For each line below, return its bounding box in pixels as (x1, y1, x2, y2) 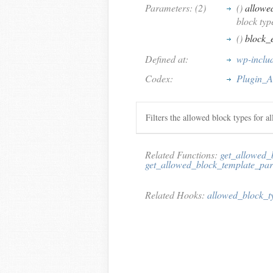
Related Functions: (145, 148, 220, 161)
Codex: (145, 72, 173, 85)
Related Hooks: (145, 188, 207, 201)
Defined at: (145, 52, 188, 65)
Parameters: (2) (145, 1, 206, 14)
